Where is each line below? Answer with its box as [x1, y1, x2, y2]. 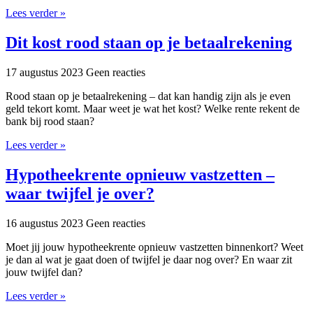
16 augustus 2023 [6, 217, 86, 229]
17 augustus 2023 [6, 66, 86, 78]
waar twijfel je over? [6, 184, 154, 203]
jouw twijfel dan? [6, 265, 82, 278]
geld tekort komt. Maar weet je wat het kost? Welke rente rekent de [6, 102, 300, 115]
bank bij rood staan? [6, 115, 94, 127]
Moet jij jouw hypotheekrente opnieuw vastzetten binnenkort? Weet [6, 240, 303, 253]
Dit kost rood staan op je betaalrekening [6, 33, 292, 52]
